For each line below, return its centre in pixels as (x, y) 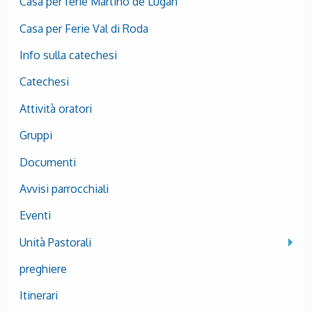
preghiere (43, 269)
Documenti (48, 162)
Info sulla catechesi (68, 55)
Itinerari (39, 296)
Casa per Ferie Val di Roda (84, 28)
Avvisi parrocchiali (64, 188)
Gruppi (36, 135)
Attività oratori (56, 108)
